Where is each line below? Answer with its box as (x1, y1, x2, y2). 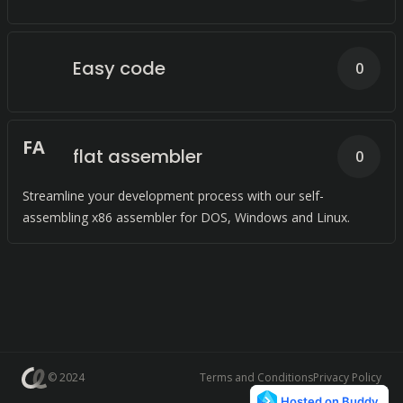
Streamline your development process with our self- (22, 187, 324, 204)
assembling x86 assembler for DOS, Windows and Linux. (22, 209, 350, 226)
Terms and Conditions (200, 370, 313, 385)
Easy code (73, 56, 166, 81)
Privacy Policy (313, 370, 381, 385)
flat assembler (73, 144, 202, 169)
